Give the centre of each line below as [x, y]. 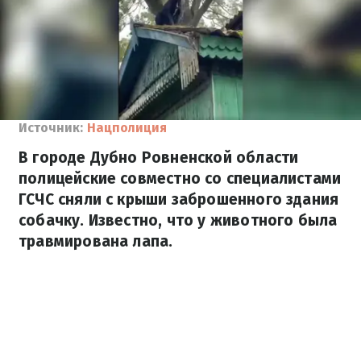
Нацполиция [127, 128]
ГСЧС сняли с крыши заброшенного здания [179, 199]
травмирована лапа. [96, 241]
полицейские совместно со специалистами [180, 178]
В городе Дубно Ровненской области [159, 158]
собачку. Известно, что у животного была [178, 220]
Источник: [51, 128]
